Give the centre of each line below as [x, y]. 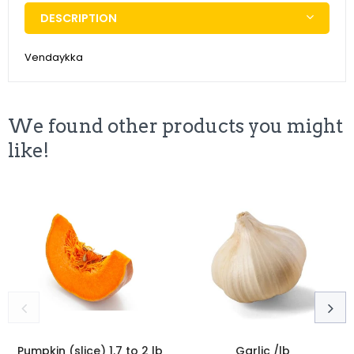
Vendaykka [54, 57]
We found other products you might [175, 126]
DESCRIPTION [79, 18]
